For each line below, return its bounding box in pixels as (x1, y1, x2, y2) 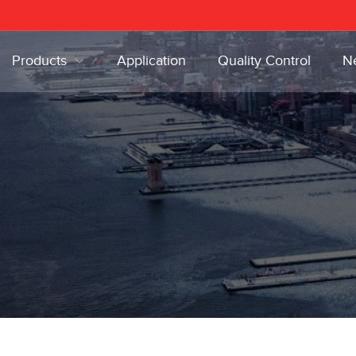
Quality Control (218, 52, 311, 69)
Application (117, 52, 187, 69)
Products (12, 52, 68, 69)
